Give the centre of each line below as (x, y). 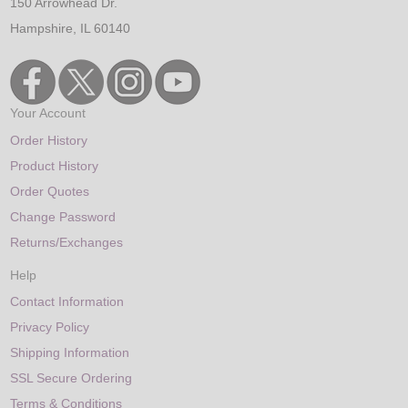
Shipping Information (70, 353)
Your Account (48, 114)
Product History (55, 165)
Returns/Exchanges (67, 242)
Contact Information (67, 302)
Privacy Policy (50, 327)
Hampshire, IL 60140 (71, 28)
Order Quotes (50, 191)
